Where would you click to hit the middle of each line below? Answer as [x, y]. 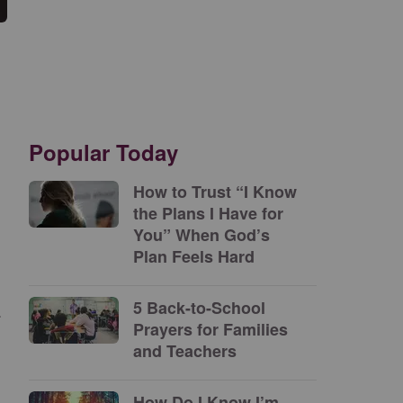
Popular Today [103, 152]
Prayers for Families [210, 329]
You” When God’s [201, 235]
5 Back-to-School [199, 308]
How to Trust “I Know [215, 192]
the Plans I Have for [208, 213]
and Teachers [185, 351]
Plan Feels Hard [196, 256]
